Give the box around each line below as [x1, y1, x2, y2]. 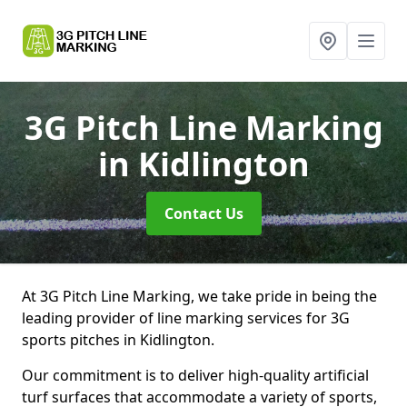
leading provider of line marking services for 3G [22, 308, 350, 328]
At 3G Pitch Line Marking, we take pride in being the [22, 286, 377, 306]
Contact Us [164, 203, 243, 223]
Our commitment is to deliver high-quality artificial [22, 365, 369, 385]
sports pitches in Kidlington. [22, 330, 214, 350]
